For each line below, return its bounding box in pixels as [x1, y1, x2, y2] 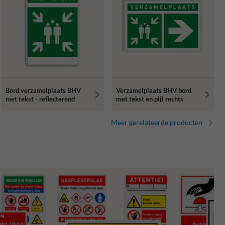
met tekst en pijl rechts [116, 94, 183, 103]
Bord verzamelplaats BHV [6, 86, 81, 94]
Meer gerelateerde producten [111, 118, 202, 127]
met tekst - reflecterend [6, 94, 75, 103]
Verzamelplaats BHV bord [116, 86, 191, 94]
